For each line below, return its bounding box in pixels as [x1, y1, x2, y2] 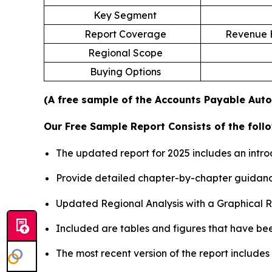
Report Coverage [84, 28, 166, 41]
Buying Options [89, 66, 161, 78]
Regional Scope [87, 47, 163, 59]
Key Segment [93, 9, 157, 22]
